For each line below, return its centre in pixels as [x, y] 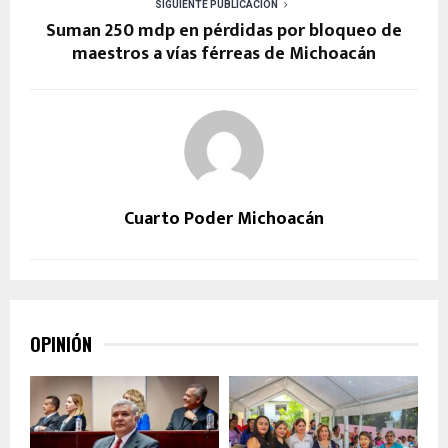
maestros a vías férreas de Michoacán [224, 53]
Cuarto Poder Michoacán [224, 218]
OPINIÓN [61, 343]
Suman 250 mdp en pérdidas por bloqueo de [224, 30]
